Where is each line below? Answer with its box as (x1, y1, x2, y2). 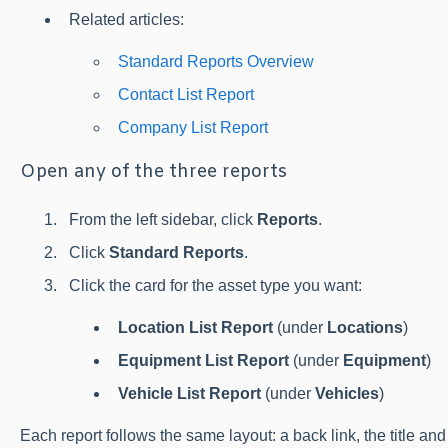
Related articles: (68, 10, 184, 28)
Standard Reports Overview (117, 52, 314, 70)
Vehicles (314, 385, 379, 403)
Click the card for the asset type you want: (68, 276, 362, 294)
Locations (326, 318, 403, 336)
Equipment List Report (117, 352, 289, 370)
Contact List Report (117, 86, 254, 103)
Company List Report (117, 119, 268, 137)
